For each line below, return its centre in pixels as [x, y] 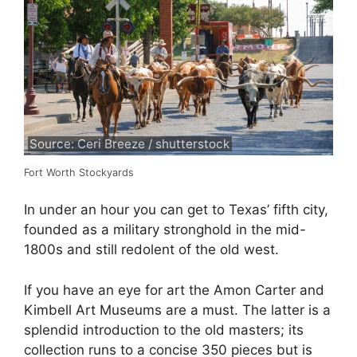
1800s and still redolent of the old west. [151, 249]
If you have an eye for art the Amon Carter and [174, 290]
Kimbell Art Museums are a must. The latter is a [177, 310]
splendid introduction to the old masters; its [164, 330]
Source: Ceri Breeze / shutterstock [130, 143]
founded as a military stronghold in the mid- [165, 229]
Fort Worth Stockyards [79, 172]
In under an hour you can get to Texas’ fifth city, [176, 210]
